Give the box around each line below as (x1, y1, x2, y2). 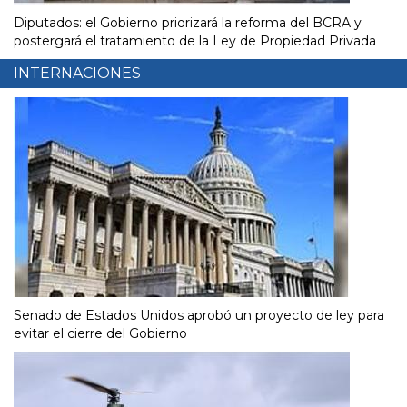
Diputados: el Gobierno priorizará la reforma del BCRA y (14, 15, 362, 32)
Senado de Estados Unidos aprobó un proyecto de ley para (14, 307, 384, 324)
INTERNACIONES (14, 65, 141, 83)
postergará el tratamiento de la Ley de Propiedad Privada (14, 33, 376, 50)
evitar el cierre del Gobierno (14, 325, 187, 342)
